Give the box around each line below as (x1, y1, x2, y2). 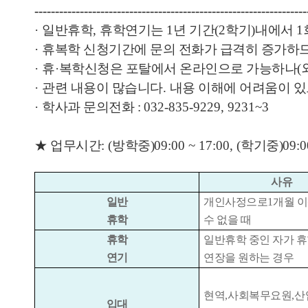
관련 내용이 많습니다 (42, 80, 163, 95)
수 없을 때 (203, 213, 251, 225)
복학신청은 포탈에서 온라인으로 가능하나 (58, 60, 297, 76)
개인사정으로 (203, 195, 267, 208)
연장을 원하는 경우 (203, 251, 294, 263)
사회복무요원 (228, 289, 291, 301)
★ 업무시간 (34, 137, 101, 153)
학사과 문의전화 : (42, 99, 144, 114)
